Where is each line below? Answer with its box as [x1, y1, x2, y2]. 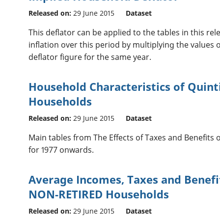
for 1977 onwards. [28, 144, 94, 155]
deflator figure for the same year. [28, 51, 151, 62]
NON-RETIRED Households [28, 186, 169, 201]
